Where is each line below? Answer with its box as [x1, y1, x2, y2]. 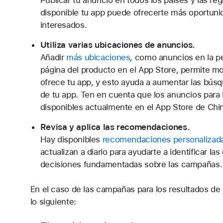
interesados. [40, 20, 87, 30]
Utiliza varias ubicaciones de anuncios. [40, 40, 196, 50]
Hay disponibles [40, 134, 103, 144]
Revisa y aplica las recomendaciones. [40, 122, 190, 132]
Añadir [40, 52, 67, 62]
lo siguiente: [30, 197, 76, 207]
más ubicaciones [66, 52, 130, 62]
